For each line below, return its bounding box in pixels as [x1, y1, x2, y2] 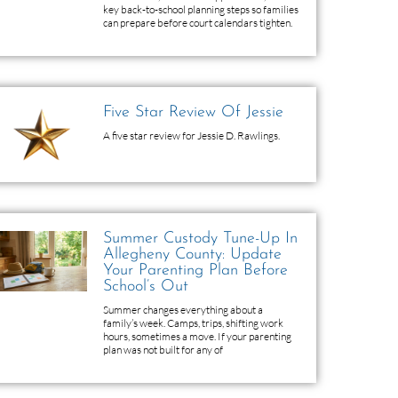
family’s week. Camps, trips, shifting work [103, 316, 283, 330]
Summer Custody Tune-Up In [103, 230, 298, 248]
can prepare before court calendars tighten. [103, 16, 292, 29]
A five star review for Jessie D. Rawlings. [103, 129, 280, 142]
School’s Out [103, 278, 188, 296]
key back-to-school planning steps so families [103, 3, 298, 16]
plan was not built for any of [103, 343, 223, 357]
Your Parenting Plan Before [103, 262, 288, 280]
